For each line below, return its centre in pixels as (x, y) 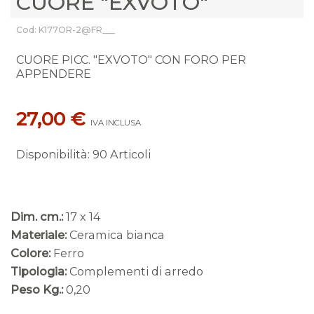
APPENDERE (53, 74)
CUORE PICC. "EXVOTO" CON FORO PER (131, 60)
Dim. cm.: (37, 216)
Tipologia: (39, 271)
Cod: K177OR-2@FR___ (65, 30)
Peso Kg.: (37, 289)
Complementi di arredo (136, 271)
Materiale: (39, 234)
